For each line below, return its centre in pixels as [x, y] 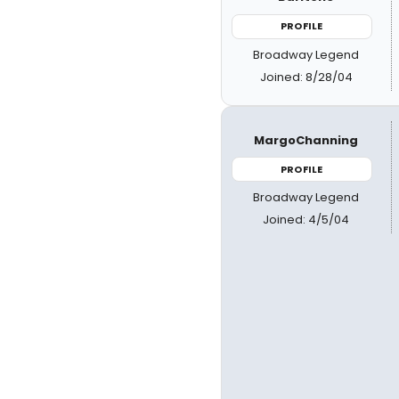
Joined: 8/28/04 [306, 77]
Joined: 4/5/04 [306, 220]
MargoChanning [306, 140]
